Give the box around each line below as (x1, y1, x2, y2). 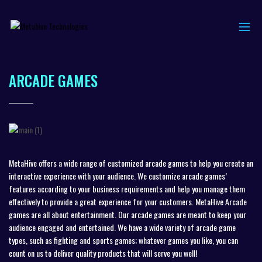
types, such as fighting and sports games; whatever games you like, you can (9, 234, 238, 246)
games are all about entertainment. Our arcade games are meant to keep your (9, 208, 246, 220)
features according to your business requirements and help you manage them (9, 182, 245, 195)
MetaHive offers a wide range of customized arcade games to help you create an (9, 157, 253, 169)
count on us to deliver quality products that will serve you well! (9, 247, 197, 259)
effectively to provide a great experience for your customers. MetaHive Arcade (9, 195, 247, 208)
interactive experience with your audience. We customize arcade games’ (9, 170, 227, 182)
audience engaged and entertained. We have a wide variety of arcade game (9, 221, 236, 233)
